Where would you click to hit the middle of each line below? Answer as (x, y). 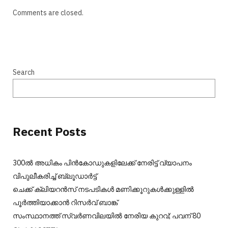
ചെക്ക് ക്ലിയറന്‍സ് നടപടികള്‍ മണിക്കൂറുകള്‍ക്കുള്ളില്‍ (103, 189)
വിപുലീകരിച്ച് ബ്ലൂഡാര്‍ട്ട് (55, 176)
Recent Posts (50, 131)
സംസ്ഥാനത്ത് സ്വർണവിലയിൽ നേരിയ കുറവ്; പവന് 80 (107, 216)
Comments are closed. (48, 12)
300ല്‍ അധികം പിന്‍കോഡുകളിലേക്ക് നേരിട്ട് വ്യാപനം (102, 163)
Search (24, 72)
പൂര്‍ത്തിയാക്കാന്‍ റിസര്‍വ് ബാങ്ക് (65, 202)
